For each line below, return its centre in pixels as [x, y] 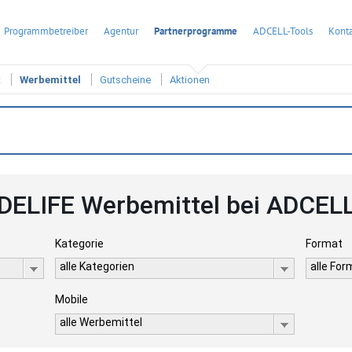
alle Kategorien [97, 266]
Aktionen [190, 80]
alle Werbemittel [101, 322]
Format [324, 244]
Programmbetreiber [46, 31]
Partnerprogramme [196, 31]
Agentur [121, 31]
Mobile [71, 299]
